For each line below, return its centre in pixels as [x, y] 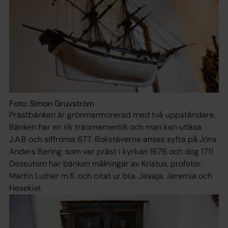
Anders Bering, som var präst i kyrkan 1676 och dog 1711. [112, 152]
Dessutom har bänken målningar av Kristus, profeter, [106, 164]
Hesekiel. [25, 188]
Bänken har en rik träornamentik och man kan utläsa [105, 127]
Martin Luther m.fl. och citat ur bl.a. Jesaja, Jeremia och [111, 176]
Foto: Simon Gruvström [52, 104]
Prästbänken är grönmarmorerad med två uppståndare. [112, 115]
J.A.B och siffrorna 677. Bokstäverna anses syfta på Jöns [113, 139]
